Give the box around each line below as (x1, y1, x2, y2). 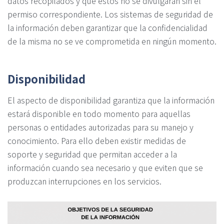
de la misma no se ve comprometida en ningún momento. (7, 35, 216, 47)
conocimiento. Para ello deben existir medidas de (7, 134, 186, 146)
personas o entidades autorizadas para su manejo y (7, 120, 193, 133)
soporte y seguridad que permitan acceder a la (7, 147, 177, 160)
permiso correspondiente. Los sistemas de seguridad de (7, 8, 213, 20)
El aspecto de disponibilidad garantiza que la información (7, 93, 214, 106)
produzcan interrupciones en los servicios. (7, 174, 161, 187)
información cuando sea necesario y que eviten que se (7, 161, 203, 173)
